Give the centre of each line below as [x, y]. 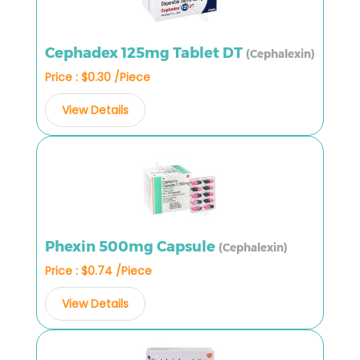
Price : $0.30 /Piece [98, 77]
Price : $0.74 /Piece [98, 270]
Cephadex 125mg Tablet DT [145, 53]
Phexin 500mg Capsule [132, 246]
